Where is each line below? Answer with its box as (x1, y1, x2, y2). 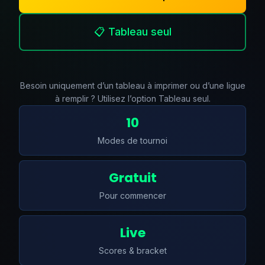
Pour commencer (99, 190, 166, 201)
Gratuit (108, 169, 157, 187)
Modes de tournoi (98, 135, 167, 146)
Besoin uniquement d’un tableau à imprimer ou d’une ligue (20, 80, 245, 91)
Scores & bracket (98, 245, 167, 256)
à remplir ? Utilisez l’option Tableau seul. (54, 93, 211, 104)
